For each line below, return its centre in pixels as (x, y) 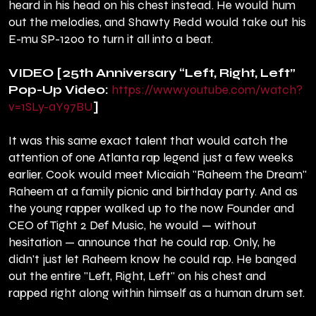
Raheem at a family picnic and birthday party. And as (153, 192)
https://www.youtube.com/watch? (207, 90)
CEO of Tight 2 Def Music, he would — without (133, 226)
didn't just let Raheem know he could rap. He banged (153, 260)
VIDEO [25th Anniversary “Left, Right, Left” (152, 73)
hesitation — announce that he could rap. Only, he (142, 243)
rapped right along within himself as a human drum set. (157, 293)
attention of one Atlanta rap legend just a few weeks (151, 158)
